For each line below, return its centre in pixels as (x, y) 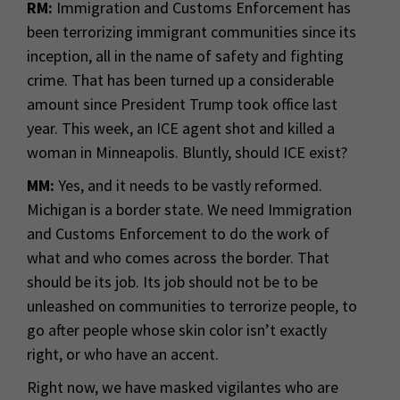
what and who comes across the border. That (178, 257)
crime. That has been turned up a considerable (180, 79)
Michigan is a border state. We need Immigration (189, 209)
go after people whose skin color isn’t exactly (177, 329)
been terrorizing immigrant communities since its (192, 31)
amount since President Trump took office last (182, 104)
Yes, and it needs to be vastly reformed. (188, 185)
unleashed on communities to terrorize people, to (192, 305)
